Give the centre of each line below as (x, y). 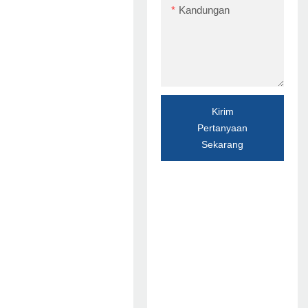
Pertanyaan (222, 128)
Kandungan (204, 10)
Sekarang (222, 144)
